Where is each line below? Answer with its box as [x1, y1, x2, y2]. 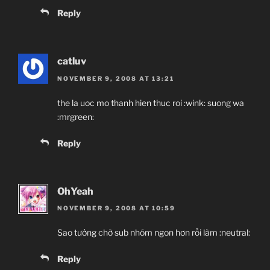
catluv [57, 55, 86, 67]
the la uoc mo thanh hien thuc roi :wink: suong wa [57, 97, 244, 108]
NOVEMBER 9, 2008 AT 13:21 [57, 74, 174, 82]
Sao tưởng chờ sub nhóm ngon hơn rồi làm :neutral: [57, 227, 250, 238]
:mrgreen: [57, 111, 94, 122]
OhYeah [57, 185, 93, 197]
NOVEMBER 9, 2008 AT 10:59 [57, 204, 175, 212]
